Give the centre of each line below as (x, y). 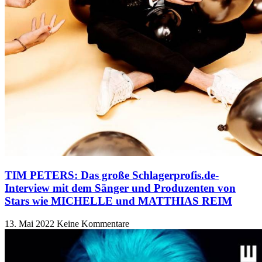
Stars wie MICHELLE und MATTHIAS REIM (118, 201)
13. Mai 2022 (31, 224)
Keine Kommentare (93, 224)
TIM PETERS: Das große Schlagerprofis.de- (112, 175)
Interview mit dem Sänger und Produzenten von (120, 188)
